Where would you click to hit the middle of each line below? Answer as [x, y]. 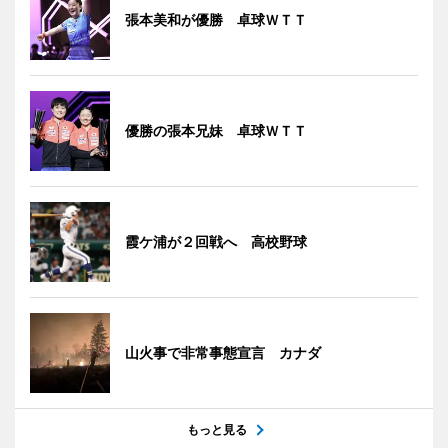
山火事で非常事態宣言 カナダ [223, 352]
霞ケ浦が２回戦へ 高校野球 [216, 241]
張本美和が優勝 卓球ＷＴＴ [216, 19]
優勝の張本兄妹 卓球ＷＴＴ [216, 130]
